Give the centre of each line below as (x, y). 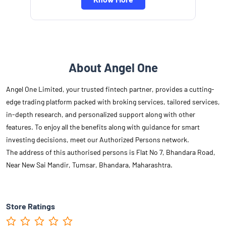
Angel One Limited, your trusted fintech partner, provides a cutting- (110, 89)
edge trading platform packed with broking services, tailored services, (113, 102)
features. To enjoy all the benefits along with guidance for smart (103, 127)
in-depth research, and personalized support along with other (101, 115)
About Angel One (113, 68)
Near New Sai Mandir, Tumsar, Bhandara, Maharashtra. (89, 165)
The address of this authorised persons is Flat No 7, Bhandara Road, (111, 152)
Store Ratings (31, 206)
